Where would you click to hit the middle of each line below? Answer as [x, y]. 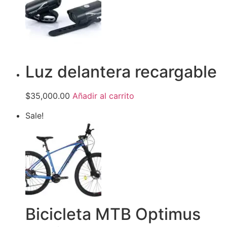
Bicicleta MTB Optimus [113, 214]
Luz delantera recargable [121, 72]
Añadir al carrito [103, 96]
